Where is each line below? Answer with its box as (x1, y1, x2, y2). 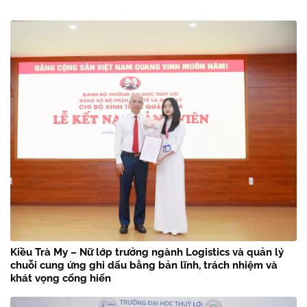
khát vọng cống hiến (10, 272, 111, 285)
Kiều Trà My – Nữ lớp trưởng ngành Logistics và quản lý (10, 246, 284, 259)
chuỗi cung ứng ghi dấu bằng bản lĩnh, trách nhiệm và (10, 259, 278, 272)
